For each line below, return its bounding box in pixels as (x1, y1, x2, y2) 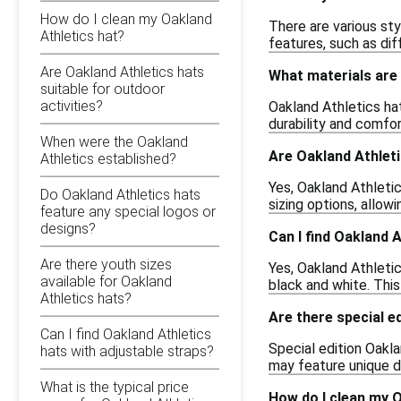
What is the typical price (40, 378, 189, 396)
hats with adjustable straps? (40, 342, 214, 360)
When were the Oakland (40, 132, 188, 150)
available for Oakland (40, 272, 172, 290)
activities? (40, 97, 103, 115)
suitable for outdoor (40, 80, 165, 98)
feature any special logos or (40, 202, 216, 220)
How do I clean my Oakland (40, 10, 212, 28)
